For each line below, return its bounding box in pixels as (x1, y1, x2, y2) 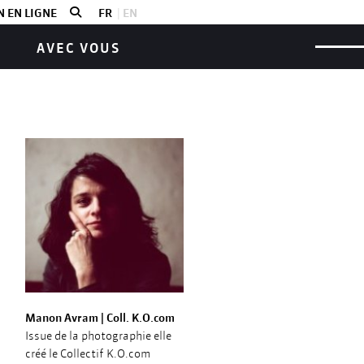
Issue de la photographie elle (25, 328, 171, 343)
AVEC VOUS (36, 40, 120, 56)
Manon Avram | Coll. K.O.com (25, 310, 175, 325)
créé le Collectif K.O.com (25, 346, 150, 361)
